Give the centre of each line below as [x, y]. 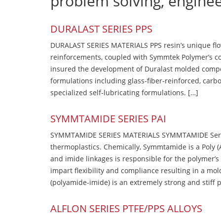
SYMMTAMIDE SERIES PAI [108, 119]
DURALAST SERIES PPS [101, 29]
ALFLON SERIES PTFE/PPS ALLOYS [126, 209]
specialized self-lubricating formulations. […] [124, 93]
